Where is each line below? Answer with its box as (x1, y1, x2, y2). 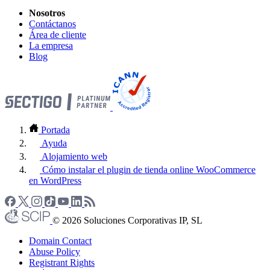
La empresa (29, 40, 73, 51)
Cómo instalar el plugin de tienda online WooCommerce (42, 164, 256, 175)
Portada (41, 124, 70, 135)
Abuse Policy (29, 246, 80, 257)
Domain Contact (29, 235, 92, 246)
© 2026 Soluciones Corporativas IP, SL (52, 215, 202, 225)
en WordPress (29, 175, 81, 186)
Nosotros (29, 7, 65, 18)
